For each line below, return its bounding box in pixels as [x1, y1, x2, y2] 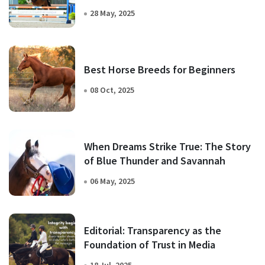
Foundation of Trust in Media [84, 238, 215, 252]
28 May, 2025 [90, 8, 135, 19]
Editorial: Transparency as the [84, 224, 221, 238]
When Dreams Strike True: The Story [84, 140, 251, 154]
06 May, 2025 [90, 176, 135, 187]
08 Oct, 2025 [90, 85, 134, 96]
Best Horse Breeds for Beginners [84, 63, 235, 77]
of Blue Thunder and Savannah [161, 154, 225, 168]
